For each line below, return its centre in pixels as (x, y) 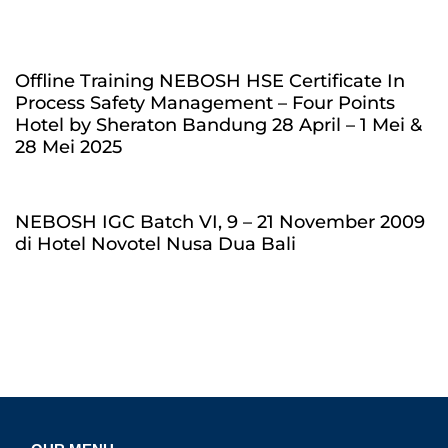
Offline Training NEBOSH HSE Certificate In (210, 81)
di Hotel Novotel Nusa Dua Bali (155, 244)
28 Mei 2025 (68, 147)
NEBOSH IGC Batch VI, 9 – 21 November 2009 (220, 222)
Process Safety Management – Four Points (205, 103)
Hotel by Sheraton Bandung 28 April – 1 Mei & (218, 125)
